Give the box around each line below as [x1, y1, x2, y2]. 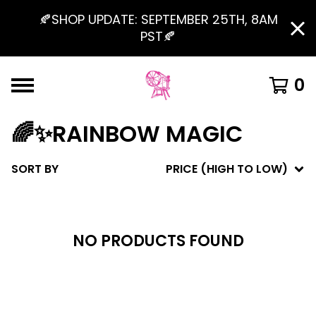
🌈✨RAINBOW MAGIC [11, 118, 243, 150]
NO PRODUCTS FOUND [72, 230, 244, 252]
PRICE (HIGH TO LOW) [166, 161, 288, 177]
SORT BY [11, 161, 59, 177]
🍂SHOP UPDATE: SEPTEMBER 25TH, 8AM [38, 11, 278, 28]
